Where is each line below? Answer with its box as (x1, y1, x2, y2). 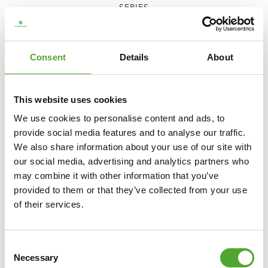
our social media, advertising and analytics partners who (14, 156, 249, 166)
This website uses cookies (14, 94, 127, 105)
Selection (4, 255, 41, 265)
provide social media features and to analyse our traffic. (14, 127, 246, 138)
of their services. (14, 199, 84, 209)
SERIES (119, 3, 149, 12)
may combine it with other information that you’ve (14, 170, 219, 181)
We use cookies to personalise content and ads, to (14, 113, 225, 123)
